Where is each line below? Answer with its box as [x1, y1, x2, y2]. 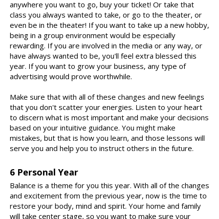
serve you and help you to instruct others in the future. [10, 143, 194, 153]
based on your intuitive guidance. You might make [10, 123, 175, 133]
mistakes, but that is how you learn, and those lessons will [10, 133, 205, 143]
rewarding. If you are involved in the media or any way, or [10, 41, 202, 51]
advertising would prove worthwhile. [10, 71, 132, 82]
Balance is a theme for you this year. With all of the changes [10, 180, 209, 191]
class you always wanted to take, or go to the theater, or [10, 10, 202, 20]
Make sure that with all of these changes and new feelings [10, 92, 204, 102]
